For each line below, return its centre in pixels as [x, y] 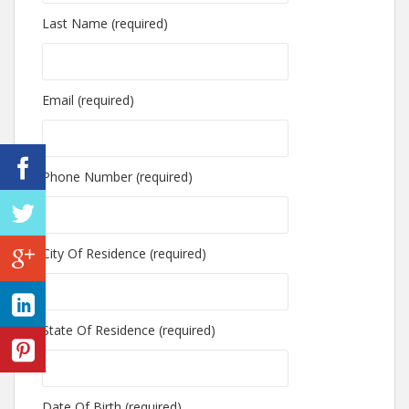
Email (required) [88, 100]
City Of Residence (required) [124, 253]
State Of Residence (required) [129, 330]
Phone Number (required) [117, 176]
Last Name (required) [105, 23]
